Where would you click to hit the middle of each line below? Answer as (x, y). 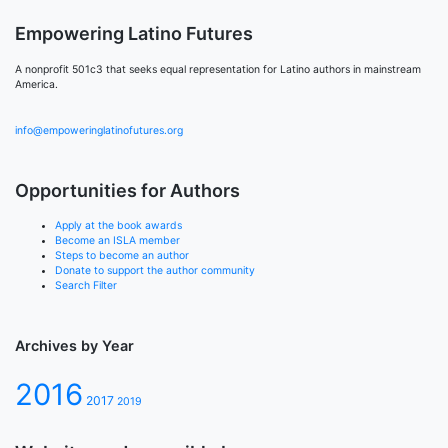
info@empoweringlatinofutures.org (99, 130)
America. (36, 85)
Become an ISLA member (117, 241)
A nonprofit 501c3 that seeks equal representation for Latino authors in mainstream (218, 70)
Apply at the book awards (118, 226)
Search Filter (86, 286)
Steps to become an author (122, 256)
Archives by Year (74, 346)
